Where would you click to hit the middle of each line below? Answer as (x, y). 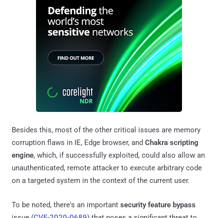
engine (23, 155)
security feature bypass (158, 205)
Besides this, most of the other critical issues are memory (106, 130)
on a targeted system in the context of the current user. (101, 180)
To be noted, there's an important (66, 205)
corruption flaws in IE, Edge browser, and (78, 142)
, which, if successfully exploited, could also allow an (119, 155)
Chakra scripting (172, 142)
